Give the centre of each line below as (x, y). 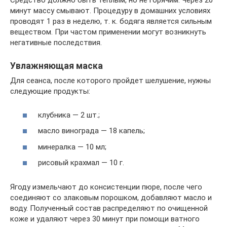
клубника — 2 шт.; (69, 115)
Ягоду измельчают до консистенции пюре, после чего (106, 187)
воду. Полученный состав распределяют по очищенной (109, 209)
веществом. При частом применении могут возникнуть (108, 32)
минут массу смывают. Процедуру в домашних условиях (110, 11)
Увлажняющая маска (56, 66)
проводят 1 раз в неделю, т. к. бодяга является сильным (111, 22)
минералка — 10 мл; (72, 147)
